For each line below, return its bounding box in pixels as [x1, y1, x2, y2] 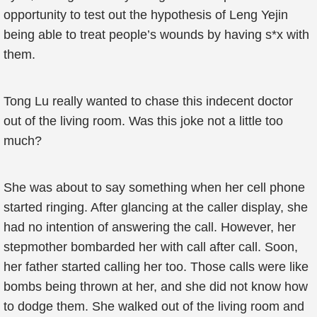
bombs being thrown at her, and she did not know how [4, 279, 308, 294]
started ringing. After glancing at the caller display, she [4, 200, 308, 214]
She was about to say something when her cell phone [4, 180, 305, 195]
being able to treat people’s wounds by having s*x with [4, 28, 309, 42]
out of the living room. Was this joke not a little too [4, 114, 283, 128]
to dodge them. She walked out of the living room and [4, 299, 304, 313]
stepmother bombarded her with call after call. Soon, [4, 240, 298, 254]
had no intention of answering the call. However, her [4, 220, 296, 234]
